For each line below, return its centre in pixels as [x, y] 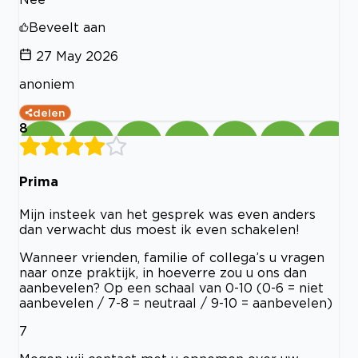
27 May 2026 [77, 56]
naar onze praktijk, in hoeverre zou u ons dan [163, 272]
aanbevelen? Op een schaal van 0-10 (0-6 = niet [171, 287]
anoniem [47, 84]
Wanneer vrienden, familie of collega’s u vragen [172, 257]
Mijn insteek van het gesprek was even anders [167, 214]
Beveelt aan [67, 28]
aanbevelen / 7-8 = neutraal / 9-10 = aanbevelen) [176, 302]
